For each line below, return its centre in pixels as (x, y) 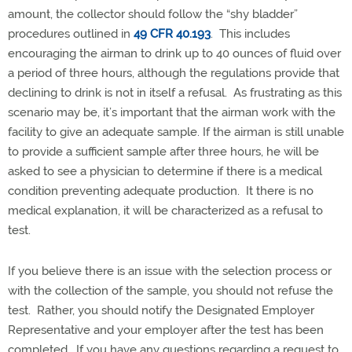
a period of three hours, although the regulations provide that (174, 73)
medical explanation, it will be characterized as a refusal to (165, 210)
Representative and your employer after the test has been (166, 330)
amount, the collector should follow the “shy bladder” (153, 14)
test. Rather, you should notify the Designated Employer (161, 310)
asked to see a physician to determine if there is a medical (165, 171)
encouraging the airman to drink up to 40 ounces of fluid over (174, 53)
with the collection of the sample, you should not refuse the (170, 290)
